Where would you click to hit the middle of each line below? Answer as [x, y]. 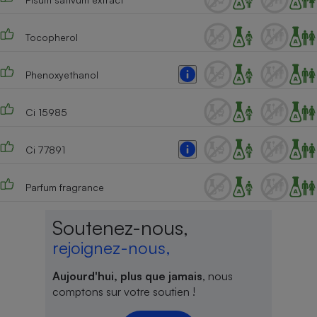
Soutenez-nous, [120, 227]
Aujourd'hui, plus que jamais [127, 276]
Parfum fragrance [64, 187]
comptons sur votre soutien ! [123, 292]
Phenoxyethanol [62, 74]
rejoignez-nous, [111, 248]
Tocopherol [51, 37]
